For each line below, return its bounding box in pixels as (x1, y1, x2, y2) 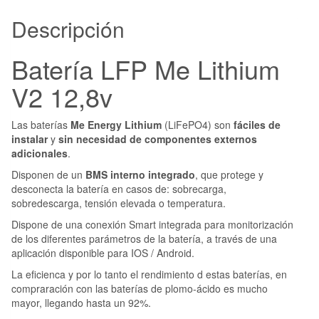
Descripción (11, 13, 125, 44)
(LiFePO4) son (162, 117, 234, 132)
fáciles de (234, 117, 281, 132)
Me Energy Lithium (68, 117, 162, 132)
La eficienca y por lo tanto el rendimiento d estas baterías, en (11, 266, 287, 281)
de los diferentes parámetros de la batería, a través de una (11, 231, 277, 246)
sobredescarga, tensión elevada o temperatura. (11, 195, 226, 210)
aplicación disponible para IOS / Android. (11, 245, 194, 260)
